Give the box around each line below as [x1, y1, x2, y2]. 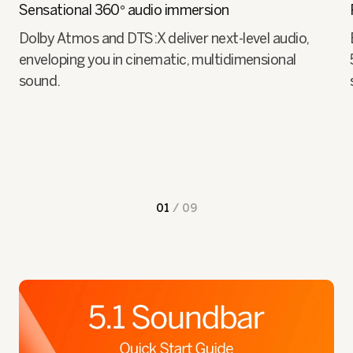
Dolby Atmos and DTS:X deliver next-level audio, [19, 30, 309, 48]
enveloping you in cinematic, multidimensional [19, 51, 296, 69]
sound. [19, 72, 61, 91]
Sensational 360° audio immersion [19, 2, 229, 20]
